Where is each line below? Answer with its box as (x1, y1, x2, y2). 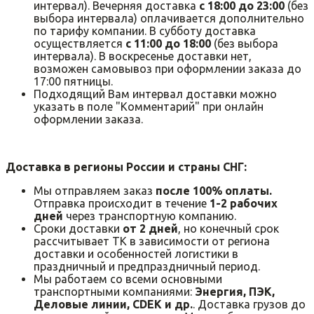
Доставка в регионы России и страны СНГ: (6, 160, 247, 173)
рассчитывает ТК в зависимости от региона (34, 234, 270, 247)
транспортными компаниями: (34, 285, 195, 298)
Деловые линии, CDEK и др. (34, 297, 193, 310)
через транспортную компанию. (63, 209, 236, 222)
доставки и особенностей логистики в (34, 247, 238, 260)
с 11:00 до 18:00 (125, 36, 214, 50)
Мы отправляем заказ (34, 184, 156, 197)
